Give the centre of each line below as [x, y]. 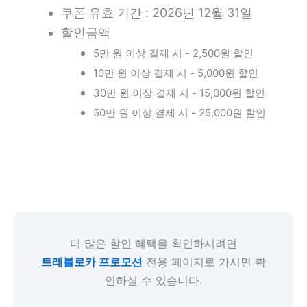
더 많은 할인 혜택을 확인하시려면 [153, 243]
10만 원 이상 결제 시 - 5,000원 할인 [176, 73]
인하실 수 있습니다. [153, 280]
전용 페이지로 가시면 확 [204, 261]
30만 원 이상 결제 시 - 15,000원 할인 [180, 93]
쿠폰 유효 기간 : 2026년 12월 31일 [157, 12]
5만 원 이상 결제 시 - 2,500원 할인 [174, 53]
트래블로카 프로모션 [92, 261]
